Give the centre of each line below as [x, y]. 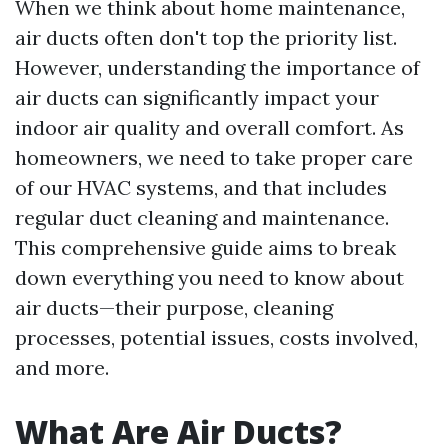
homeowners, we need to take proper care [214, 157]
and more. [62, 367]
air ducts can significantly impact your [197, 97]
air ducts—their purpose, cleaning [174, 307]
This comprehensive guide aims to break [205, 247]
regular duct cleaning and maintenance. [202, 217]
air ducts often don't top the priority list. [206, 37]
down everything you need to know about [209, 277]
